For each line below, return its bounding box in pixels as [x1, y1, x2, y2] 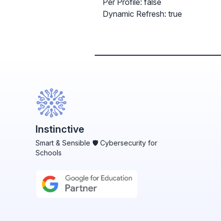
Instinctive [36, 123, 84, 135]
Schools [36, 148, 62, 157]
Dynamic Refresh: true [103, 9, 182, 19]
